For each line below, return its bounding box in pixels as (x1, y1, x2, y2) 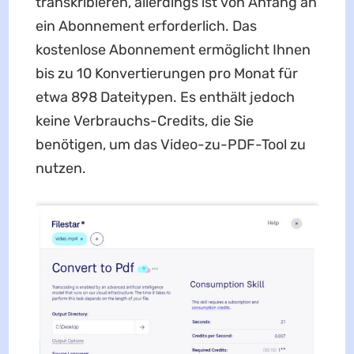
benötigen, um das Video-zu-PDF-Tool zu (35, 135, 306, 153)
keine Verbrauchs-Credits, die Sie (35, 111, 254, 130)
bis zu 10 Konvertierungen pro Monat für (35, 64, 298, 82)
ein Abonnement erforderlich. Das (35, 17, 257, 35)
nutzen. (35, 159, 86, 177)
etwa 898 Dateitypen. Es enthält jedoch (35, 88, 295, 106)
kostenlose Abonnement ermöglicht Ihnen (35, 40, 311, 58)
